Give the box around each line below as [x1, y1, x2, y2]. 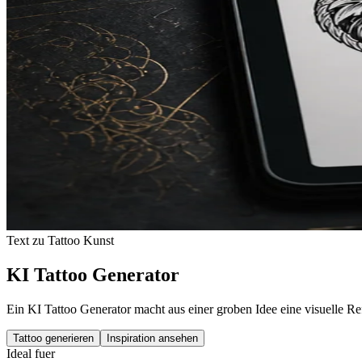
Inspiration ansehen [107, 331, 198, 344]
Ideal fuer [6, 346, 55, 360]
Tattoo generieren [13, 331, 94, 344]
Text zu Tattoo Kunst [6, 234, 114, 247]
